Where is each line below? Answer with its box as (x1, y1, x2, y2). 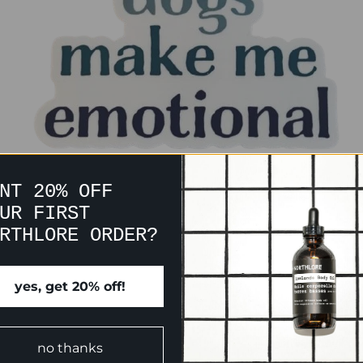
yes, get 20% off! (15, 278, 126, 294)
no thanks (37, 340, 103, 356)
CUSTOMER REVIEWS (83, 300, 280, 327)
